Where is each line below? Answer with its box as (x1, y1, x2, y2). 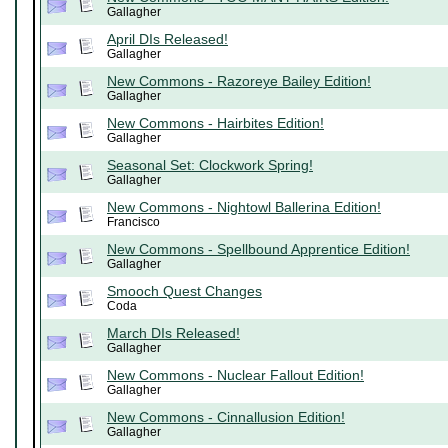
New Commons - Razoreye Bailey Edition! (107, 73, 371, 90)
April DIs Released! (107, 31, 228, 48)
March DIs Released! (107, 325, 240, 342)
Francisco (107, 215, 160, 230)
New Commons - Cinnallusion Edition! (107, 409, 345, 426)
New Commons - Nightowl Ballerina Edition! (107, 199, 381, 216)
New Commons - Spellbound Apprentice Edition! (107, 241, 410, 258)
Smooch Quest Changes (107, 283, 262, 300)
